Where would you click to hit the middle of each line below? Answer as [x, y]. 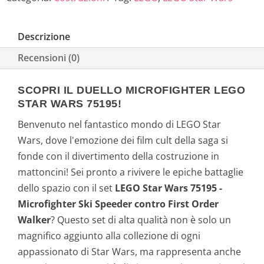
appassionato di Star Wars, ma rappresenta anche [129, 251]
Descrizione [44, 36]
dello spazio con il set [66, 188]
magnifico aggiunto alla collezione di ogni [109, 235]
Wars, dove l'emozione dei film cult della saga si [123, 140]
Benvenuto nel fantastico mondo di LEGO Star [119, 124]
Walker [34, 220]
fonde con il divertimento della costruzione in [118, 156]
